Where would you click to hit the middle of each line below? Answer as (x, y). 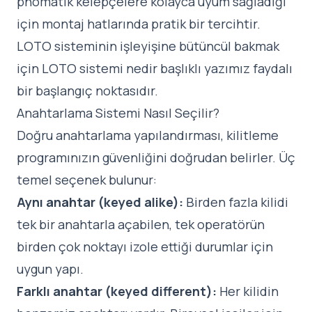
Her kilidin (248, 291)
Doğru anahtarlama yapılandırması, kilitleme (148, 135)
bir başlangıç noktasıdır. (87, 91)
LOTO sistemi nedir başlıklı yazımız (146, 69)
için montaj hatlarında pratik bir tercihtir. (139, 24)
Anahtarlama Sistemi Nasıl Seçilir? (118, 113)
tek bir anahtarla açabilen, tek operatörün (141, 225)
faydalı (271, 69)
